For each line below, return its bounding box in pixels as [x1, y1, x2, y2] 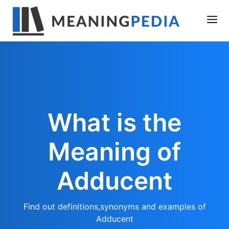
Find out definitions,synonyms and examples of [23, 201, 206, 212]
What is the [48, 107, 181, 138]
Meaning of [48, 136, 181, 167]
